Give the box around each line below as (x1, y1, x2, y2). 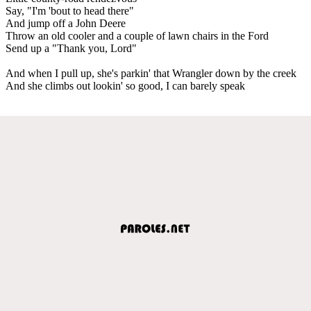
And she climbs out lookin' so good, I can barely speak (6, 79, 245, 92)
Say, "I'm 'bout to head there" (6, 4, 134, 17)
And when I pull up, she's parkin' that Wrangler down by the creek (6, 67, 296, 79)
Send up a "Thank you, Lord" (6, 42, 137, 54)
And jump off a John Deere (6, 17, 126, 29)
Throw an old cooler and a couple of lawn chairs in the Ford (6, 29, 269, 42)
